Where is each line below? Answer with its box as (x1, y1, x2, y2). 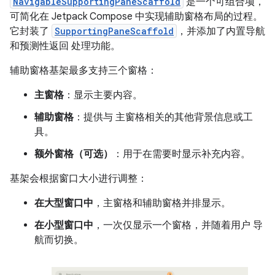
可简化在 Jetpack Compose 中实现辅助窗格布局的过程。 (10, 10, 263, 23)
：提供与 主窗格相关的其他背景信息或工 (74, 111, 253, 123)
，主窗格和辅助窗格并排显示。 (93, 197, 231, 209)
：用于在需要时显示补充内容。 (113, 148, 250, 160)
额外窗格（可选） (34, 148, 113, 160)
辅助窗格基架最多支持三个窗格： (10, 64, 157, 77)
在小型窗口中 (34, 219, 93, 231)
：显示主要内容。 (64, 89, 142, 101)
